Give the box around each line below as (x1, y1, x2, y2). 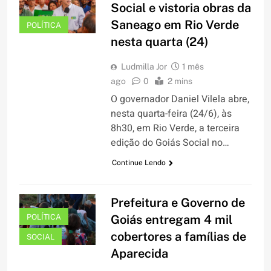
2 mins (167, 76, 192, 87)
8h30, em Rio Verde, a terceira (110, 121, 240, 136)
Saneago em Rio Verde (110, 18, 239, 33)
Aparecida (110, 246, 168, 261)
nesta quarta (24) (110, 34, 208, 50)
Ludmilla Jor (120, 62, 167, 72)
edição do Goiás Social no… (110, 135, 229, 151)
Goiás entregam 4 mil (110, 212, 232, 227)
